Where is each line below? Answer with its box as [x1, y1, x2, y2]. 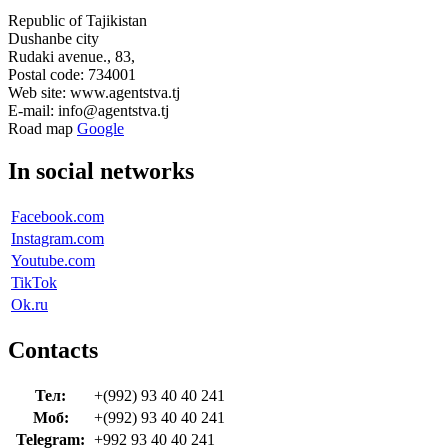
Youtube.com [11, 251, 95, 269]
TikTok [11, 273, 57, 291]
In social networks [8, 157, 194, 184]
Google [77, 120, 124, 137]
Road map [8, 120, 77, 137]
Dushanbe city [8, 30, 99, 47]
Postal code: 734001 [8, 66, 136, 83]
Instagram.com [11, 229, 104, 247]
